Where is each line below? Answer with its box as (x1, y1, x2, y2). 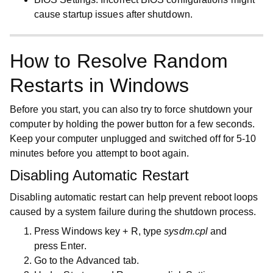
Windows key (62, 226, 121, 236)
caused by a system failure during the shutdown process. (10, 207, 257, 217)
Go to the (34, 255, 76, 266)
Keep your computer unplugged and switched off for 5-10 (10, 133, 257, 144)
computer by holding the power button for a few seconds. (10, 119, 255, 129)
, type (138, 226, 165, 236)
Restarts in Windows (10, 74, 190, 96)
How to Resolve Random (10, 50, 228, 72)
